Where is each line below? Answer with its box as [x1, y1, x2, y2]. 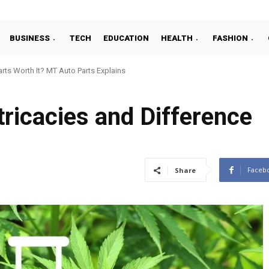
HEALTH [161, 33, 193, 43]
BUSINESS [10, 33, 50, 43]
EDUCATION [103, 33, 149, 43]
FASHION [213, 33, 248, 43]
